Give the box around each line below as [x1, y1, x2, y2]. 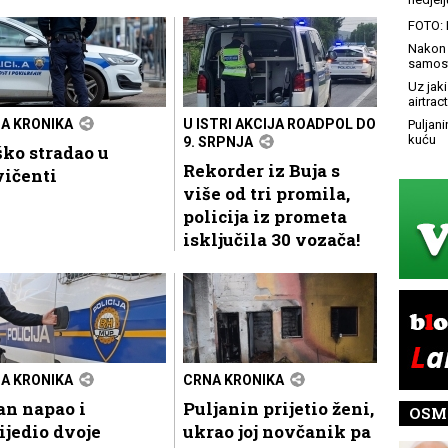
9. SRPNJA [183, 133, 253, 150]
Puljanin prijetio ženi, [183, 396, 374, 420]
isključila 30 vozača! [183, 227, 360, 251]
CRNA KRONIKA [183, 371, 284, 388]
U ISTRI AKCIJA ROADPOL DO [183, 115, 376, 132]
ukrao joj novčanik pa [183, 419, 371, 443]
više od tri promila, [183, 181, 350, 205]
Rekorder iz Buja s [183, 158, 340, 182]
